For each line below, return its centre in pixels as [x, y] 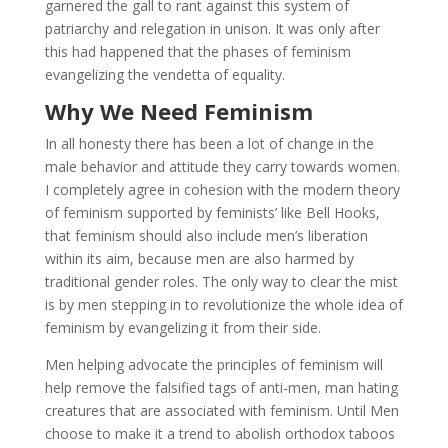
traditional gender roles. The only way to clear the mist [221, 281]
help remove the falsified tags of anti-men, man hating [221, 387]
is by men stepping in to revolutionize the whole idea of [223, 304]
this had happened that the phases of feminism [197, 51]
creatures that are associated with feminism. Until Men [221, 410]
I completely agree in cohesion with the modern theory [222, 189]
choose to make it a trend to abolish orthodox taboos [219, 433]
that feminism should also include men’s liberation [206, 235]
